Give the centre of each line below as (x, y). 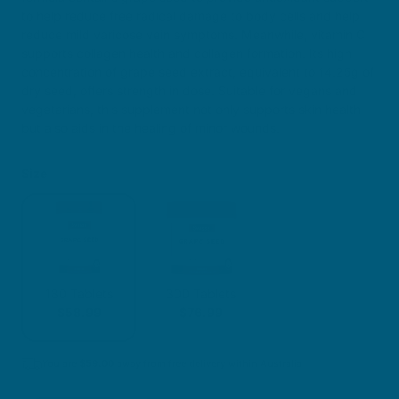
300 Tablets (201, 294)
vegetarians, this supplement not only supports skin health (191, 109)
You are (61, 364)
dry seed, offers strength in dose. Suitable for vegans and (189, 90)
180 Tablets (79, 294)
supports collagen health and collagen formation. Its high (187, 53)
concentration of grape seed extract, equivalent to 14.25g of (198, 72)
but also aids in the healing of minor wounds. (151, 128)
